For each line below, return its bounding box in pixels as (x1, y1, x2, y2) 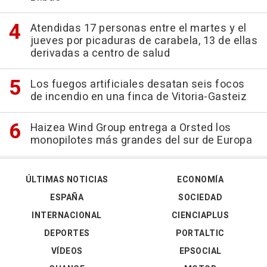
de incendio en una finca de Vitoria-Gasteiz (30, 89, 247, 105)
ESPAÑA (50, 191, 83, 204)
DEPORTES (44, 227, 90, 240)
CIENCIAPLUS (171, 209, 229, 222)
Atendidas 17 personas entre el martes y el (30, 20, 247, 36)
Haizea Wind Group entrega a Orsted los (30, 120, 231, 136)
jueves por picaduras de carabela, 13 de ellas (30, 33, 257, 49)
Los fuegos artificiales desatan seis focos (30, 76, 245, 92)
